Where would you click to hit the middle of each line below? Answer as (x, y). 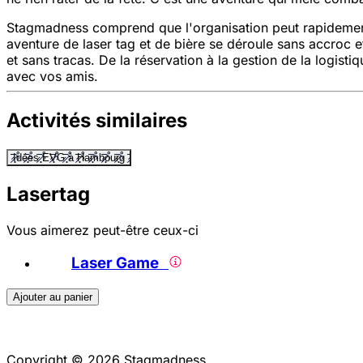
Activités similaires (97, 121)
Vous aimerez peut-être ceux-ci (102, 231)
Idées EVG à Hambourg (69, 158)
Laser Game (120, 263)
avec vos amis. (52, 77)
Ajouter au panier (53, 297)
